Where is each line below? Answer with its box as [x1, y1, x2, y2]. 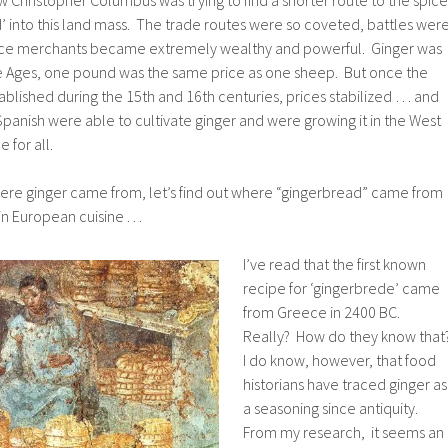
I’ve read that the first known [243, 253, 426, 274]
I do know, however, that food [243, 349, 436, 370]
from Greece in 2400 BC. [243, 301, 403, 322]
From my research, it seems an [243, 421, 444, 442]
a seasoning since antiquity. [243, 397, 421, 418]
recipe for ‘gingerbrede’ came [243, 277, 440, 298]
